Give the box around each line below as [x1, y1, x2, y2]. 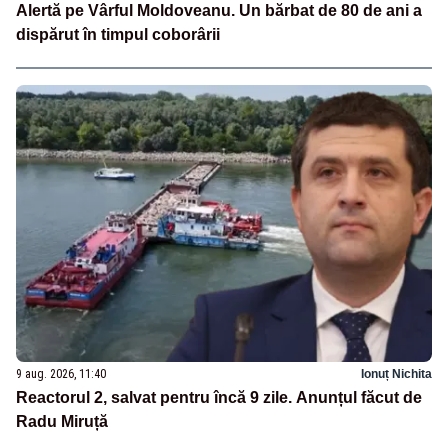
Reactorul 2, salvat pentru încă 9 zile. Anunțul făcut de [16, 389, 422, 407]
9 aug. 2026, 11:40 [16, 367, 106, 382]
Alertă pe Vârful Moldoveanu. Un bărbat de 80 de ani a [16, 2, 422, 20]
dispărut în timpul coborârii [16, 26, 220, 44]
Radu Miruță [16, 413, 108, 431]
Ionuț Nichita [361, 367, 432, 382]
